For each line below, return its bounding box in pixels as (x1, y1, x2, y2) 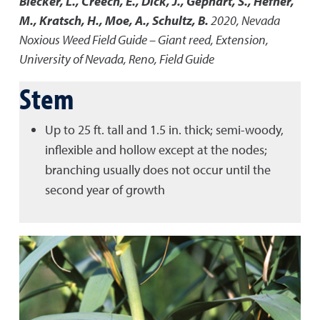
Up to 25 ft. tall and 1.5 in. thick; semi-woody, (45, 121, 284, 138)
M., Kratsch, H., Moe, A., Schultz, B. (19, 12, 209, 29)
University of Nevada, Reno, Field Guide (19, 51, 214, 67)
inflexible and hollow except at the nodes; (45, 141, 267, 158)
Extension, (216, 31, 269, 48)
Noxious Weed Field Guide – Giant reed (19, 31, 211, 48)
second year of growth (45, 181, 165, 198)
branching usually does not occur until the (45, 161, 271, 178)
